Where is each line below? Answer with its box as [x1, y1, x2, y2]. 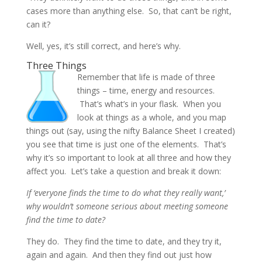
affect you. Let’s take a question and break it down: [26, 165, 221, 177]
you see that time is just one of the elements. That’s [26, 138, 226, 150]
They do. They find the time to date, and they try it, [26, 235, 222, 247]
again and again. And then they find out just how [26, 249, 212, 260]
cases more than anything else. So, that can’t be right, [26, 5, 232, 16]
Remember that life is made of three [77, 71, 215, 82]
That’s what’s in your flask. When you [77, 98, 221, 109]
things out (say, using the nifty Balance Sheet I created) [26, 125, 235, 136]
